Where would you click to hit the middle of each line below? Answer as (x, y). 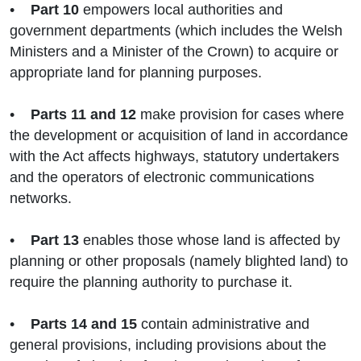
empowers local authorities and (181, 10)
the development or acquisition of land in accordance (179, 136)
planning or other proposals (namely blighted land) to (179, 261)
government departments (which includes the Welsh (176, 31)
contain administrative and (223, 324)
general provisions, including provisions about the (168, 345)
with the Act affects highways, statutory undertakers (174, 157)
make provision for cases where (240, 115)
